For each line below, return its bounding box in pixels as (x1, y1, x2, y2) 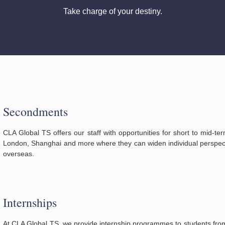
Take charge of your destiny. (63, 7, 162, 16)
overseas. (3, 149, 34, 158)
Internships (3, 194, 57, 211)
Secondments (3, 103, 68, 120)
